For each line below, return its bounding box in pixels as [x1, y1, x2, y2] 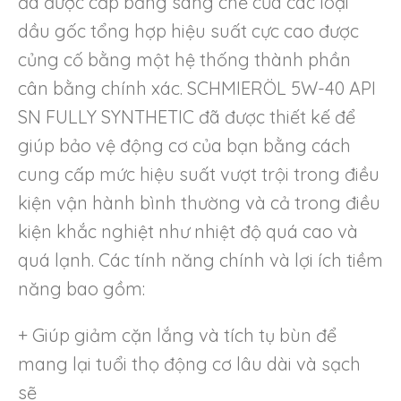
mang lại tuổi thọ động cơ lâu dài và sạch [18, 352, 361, 375]
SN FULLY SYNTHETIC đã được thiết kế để [18, 105, 355, 128]
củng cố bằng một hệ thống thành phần [18, 47, 351, 71]
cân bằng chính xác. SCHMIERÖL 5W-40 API [18, 76, 376, 99]
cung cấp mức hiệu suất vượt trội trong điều [18, 162, 380, 185]
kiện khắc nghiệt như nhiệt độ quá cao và [18, 219, 358, 243]
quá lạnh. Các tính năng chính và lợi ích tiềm [18, 248, 383, 271]
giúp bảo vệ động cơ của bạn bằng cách [18, 133, 351, 157]
